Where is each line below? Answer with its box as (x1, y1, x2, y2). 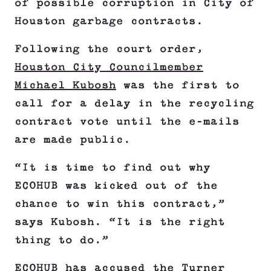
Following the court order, (15, 43, 203, 56)
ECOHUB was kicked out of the (15, 180, 218, 192)
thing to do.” (15, 234, 109, 247)
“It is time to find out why (15, 162, 211, 174)
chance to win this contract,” (15, 198, 225, 211)
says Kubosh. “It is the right (15, 216, 225, 229)
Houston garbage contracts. (15, 15, 203, 28)
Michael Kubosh (15, 79, 116, 92)
